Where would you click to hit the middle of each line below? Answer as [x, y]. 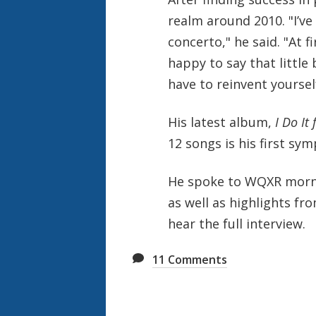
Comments [196, 259]
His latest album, [221, 122]
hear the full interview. [238, 223]
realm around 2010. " [230, 20]
